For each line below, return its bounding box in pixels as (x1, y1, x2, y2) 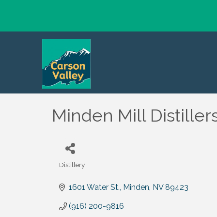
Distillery (59, 161, 85, 169)
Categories (59, 167, 93, 175)
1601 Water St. (69, 183, 120, 192)
